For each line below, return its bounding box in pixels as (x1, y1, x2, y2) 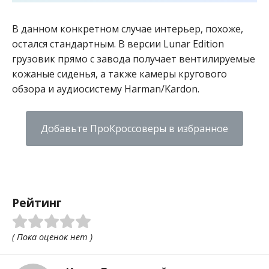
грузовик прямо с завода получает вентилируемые (12, 52, 255, 65)
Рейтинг (12, 195, 62, 211)
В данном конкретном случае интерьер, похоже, (12, 22, 243, 35)
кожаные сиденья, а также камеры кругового (12, 67, 227, 80)
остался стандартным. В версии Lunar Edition (12, 37, 224, 50)
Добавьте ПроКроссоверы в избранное (41, 121, 228, 135)
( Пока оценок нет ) (12, 231, 92, 243)
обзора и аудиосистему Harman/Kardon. (12, 82, 199, 95)
